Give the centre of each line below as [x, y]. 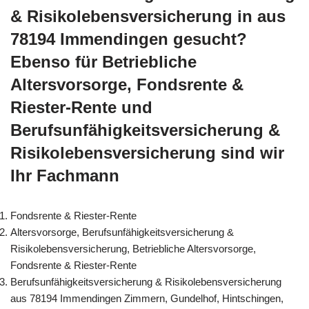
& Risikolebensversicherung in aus [148, 16]
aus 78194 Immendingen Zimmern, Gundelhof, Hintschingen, [147, 298]
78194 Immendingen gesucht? [129, 39]
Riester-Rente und [81, 107]
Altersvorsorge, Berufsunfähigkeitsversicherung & [122, 232]
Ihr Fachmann [65, 175]
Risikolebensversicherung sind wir [147, 152]
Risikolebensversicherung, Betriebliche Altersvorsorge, [133, 248]
